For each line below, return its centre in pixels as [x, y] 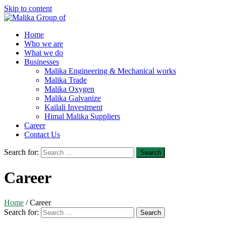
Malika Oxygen [69, 89]
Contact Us [42, 134]
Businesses [42, 62]
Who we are [44, 44]
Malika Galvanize [73, 98]
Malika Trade [66, 80]
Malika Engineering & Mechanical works [110, 71]
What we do [44, 53]
